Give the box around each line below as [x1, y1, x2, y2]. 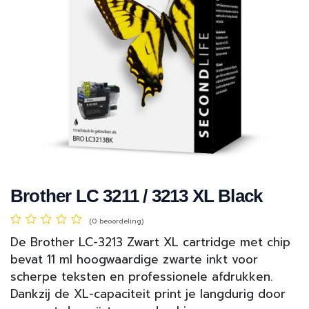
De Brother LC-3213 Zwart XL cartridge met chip [10, 233, 290, 252]
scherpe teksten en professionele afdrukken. [10, 268, 273, 286]
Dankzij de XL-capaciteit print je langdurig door [10, 285, 286, 303]
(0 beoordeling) [89, 216, 143, 227]
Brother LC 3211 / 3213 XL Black [10, 186, 263, 207]
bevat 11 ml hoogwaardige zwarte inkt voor [10, 250, 258, 269]
